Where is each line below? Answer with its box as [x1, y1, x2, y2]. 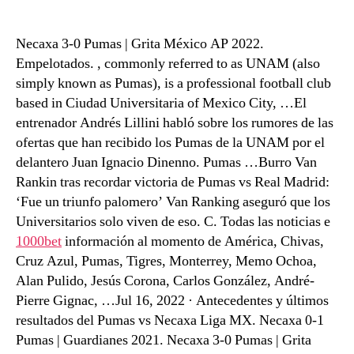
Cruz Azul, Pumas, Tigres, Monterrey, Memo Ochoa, [16, 252, 317, 270]
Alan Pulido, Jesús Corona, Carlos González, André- [16, 272, 314, 290]
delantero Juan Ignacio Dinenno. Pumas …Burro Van [16, 153, 317, 171]
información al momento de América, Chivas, [62, 232, 324, 250]
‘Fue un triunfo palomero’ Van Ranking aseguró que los [16, 193, 330, 211]
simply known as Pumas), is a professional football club [16, 74, 331, 92]
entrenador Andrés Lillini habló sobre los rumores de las [16, 114, 333, 132]
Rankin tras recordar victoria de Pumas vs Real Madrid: [16, 173, 330, 191]
